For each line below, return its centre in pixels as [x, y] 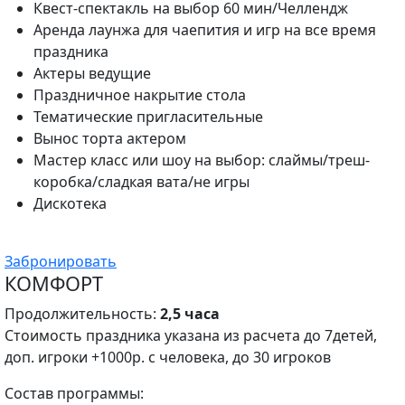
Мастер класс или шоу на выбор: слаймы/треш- [202, 160]
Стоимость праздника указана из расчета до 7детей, [191, 335]
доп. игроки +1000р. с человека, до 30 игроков [168, 357]
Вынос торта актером [110, 138]
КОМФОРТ [54, 283]
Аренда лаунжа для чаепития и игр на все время [205, 30]
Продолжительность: [82, 314]
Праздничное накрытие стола [140, 95]
